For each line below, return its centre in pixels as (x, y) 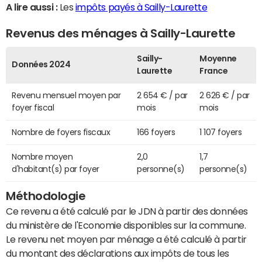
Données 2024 (41, 65)
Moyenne (218, 59)
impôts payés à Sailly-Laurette (141, 7)
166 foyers (156, 132)
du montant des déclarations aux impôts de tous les (118, 254)
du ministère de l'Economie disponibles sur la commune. (126, 225)
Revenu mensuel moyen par (66, 96)
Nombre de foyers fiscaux (61, 132)
